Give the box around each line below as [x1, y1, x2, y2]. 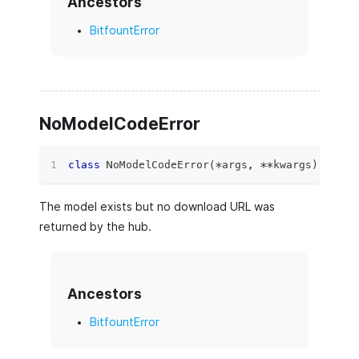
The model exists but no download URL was [39, 200, 275, 213]
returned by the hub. [39, 220, 151, 233]
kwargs [273, 158, 312, 171]
